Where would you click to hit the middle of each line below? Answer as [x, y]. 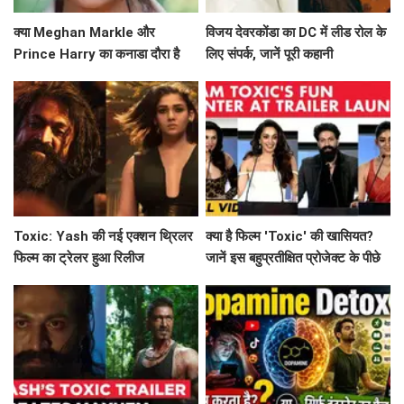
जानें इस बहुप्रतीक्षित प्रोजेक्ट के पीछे [294, 258]
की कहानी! [231, 280]
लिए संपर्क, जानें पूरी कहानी [270, 55]
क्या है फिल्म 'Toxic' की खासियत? [290, 237]
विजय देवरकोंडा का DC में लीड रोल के [296, 33]
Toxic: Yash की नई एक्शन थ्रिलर [103, 237]
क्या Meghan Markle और [84, 33]
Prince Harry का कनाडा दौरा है [96, 55]
